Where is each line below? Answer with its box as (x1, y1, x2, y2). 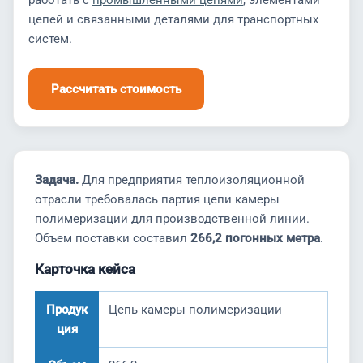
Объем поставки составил (35, 231, 190, 246)
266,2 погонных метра (190, 231, 320, 246)
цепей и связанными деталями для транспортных (28, 12, 318, 27)
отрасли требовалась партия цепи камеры (35, 192, 280, 207)
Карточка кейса (35, 261, 135, 277)
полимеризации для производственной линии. (35, 211, 310, 226)
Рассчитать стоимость (51, 82, 181, 96)
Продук (46, 302, 88, 317)
